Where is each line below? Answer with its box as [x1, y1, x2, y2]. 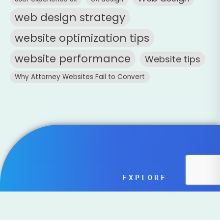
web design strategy [15, 10, 125, 26]
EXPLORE [122, 173, 167, 182]
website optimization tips [15, 30, 149, 46]
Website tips [145, 53, 200, 66]
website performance [15, 51, 131, 67]
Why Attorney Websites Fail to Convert [15, 72, 145, 82]
